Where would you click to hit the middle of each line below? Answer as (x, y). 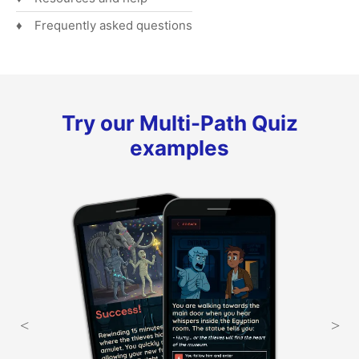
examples (179, 148)
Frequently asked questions (113, 25)
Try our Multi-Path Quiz (179, 123)
